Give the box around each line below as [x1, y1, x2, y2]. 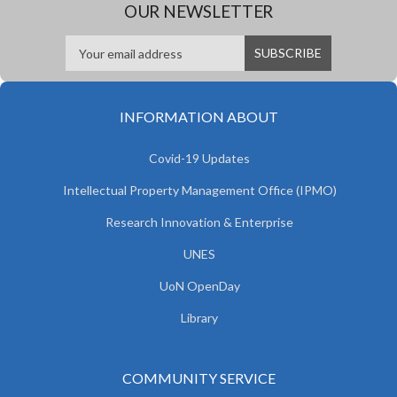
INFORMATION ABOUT [119, 108, 278, 125]
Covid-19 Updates [149, 151, 250, 166]
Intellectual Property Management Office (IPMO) [62, 183, 337, 198]
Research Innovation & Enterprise [105, 214, 293, 230]
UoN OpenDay [159, 278, 240, 293]
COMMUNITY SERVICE [121, 370, 276, 386]
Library [181, 310, 218, 325]
